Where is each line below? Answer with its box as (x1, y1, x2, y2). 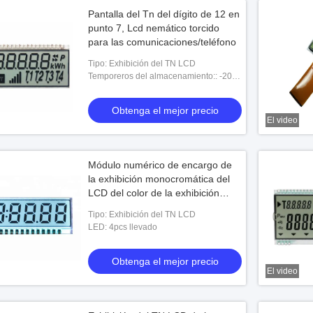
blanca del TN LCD (88, 201, 172, 212)
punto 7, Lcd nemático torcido (88, 22, 219, 34)
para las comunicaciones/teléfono (88, 36, 236, 48)
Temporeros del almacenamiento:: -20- (88, 71, 235, 81)
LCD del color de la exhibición (88, 187, 219, 198)
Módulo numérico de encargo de (88, 159, 232, 170)
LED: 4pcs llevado (88, 222, 157, 232)
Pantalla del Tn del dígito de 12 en (88, 8, 240, 20)
